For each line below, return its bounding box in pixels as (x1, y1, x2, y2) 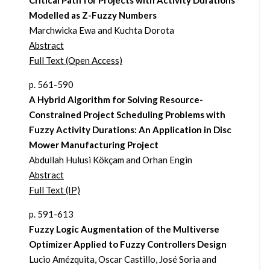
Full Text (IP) (28, 184, 80, 196)
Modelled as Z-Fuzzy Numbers (28, 10, 157, 21)
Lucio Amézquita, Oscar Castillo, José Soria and (28, 254, 216, 265)
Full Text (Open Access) (28, 55, 122, 66)
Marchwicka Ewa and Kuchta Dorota (28, 25, 174, 36)
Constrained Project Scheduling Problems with (28, 109, 225, 121)
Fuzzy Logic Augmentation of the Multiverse (28, 224, 219, 235)
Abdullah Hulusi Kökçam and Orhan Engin (28, 154, 192, 166)
